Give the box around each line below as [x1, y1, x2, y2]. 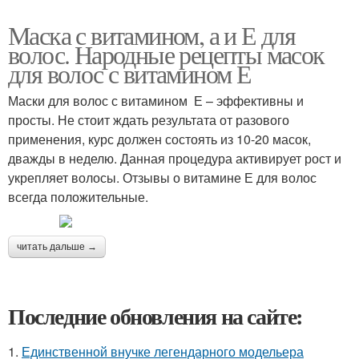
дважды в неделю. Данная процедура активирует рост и [8, 148, 341, 167]
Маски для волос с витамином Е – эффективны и [8, 91, 304, 110]
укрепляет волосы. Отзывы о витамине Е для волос [8, 167, 317, 187]
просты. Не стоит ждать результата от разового [8, 110, 289, 129]
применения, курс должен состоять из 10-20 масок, [8, 129, 311, 148]
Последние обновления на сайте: [8, 299, 303, 333]
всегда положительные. [8, 187, 148, 206]
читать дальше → [17, 240, 97, 252]
